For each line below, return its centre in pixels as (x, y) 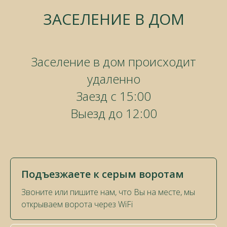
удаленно (113, 79)
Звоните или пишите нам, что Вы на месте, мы (108, 192)
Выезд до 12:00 (113, 113)
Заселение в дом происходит (113, 62)
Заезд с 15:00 (113, 96)
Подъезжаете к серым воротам (103, 174)
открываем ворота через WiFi (77, 204)
